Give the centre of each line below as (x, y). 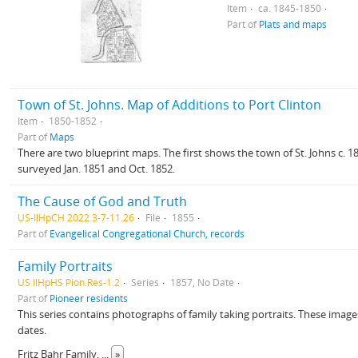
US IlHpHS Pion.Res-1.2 (69, 282)
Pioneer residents (89, 298)
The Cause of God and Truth (102, 201)
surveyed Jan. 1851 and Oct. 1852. (96, 169)
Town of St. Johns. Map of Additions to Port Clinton (169, 105)
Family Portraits (65, 266)
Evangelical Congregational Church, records (147, 233)
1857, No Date (202, 282)
